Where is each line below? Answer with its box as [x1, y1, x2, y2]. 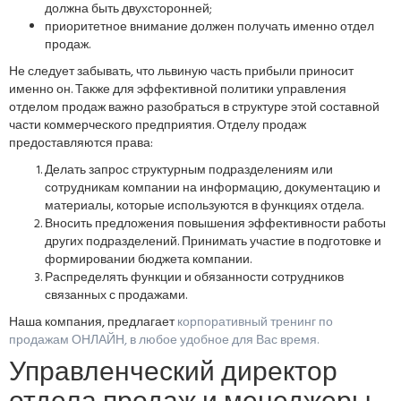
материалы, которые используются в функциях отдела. [45, 196, 363, 217]
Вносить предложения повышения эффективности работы [45, 214, 386, 235]
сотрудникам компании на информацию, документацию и [45, 178, 380, 199]
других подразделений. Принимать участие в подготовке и [45, 232, 381, 252]
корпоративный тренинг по [177, 312, 333, 333]
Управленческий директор [9, 352, 337, 395]
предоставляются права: [9, 133, 153, 154]
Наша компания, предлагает [9, 312, 177, 333]
